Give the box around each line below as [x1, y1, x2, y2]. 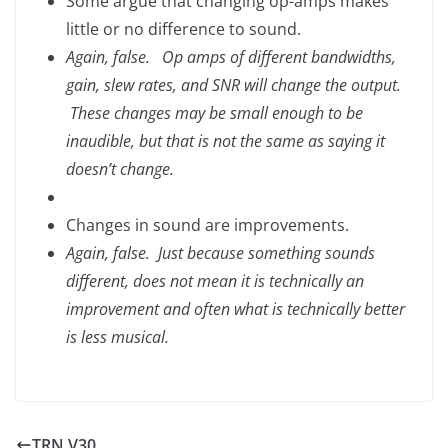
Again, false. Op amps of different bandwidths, [66, 46, 396, 68]
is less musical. [66, 326, 169, 348]
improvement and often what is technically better [66, 298, 405, 320]
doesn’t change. [66, 158, 174, 180]
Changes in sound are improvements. [66, 214, 349, 236]
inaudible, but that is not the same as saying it [66, 130, 385, 152]
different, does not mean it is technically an [66, 270, 364, 292]
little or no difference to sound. [66, 18, 301, 40]
